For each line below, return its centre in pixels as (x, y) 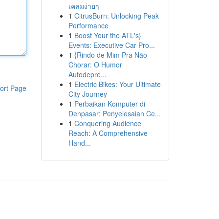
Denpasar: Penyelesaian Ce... (114, 113)
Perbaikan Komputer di (109, 104)
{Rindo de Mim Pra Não (110, 55)
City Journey (88, 94)
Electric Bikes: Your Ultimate (117, 84)
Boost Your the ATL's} (108, 35)
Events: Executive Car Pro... (111, 45)
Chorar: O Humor (95, 65)
